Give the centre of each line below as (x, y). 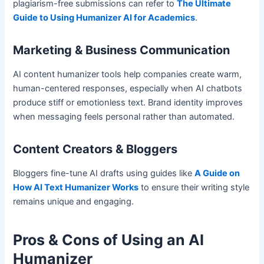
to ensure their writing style (194, 187)
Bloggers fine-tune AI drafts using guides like (104, 173)
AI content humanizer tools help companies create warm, (128, 74)
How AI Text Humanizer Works (76, 187)
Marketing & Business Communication (122, 50)
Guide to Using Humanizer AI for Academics (104, 17)
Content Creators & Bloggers (95, 149)
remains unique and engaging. (74, 201)
